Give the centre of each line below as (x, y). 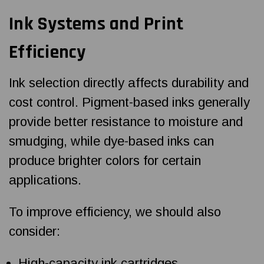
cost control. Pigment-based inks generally (129, 102)
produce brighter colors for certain (105, 160)
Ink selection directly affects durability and (129, 82)
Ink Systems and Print (96, 24)
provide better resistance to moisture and (126, 121)
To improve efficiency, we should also (115, 212)
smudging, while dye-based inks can (111, 141)
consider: (34, 231)
